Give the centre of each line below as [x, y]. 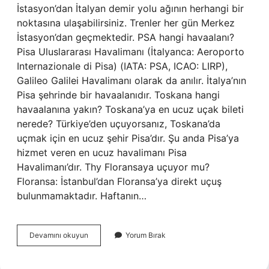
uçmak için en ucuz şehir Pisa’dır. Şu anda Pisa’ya [128, 138]
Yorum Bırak [146, 235]
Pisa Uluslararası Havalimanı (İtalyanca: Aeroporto [131, 52]
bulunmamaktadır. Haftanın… [82, 196]
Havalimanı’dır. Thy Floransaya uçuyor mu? [113, 167]
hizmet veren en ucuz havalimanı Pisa [102, 153]
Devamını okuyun [59, 235]
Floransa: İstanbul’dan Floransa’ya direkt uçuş [119, 181]
